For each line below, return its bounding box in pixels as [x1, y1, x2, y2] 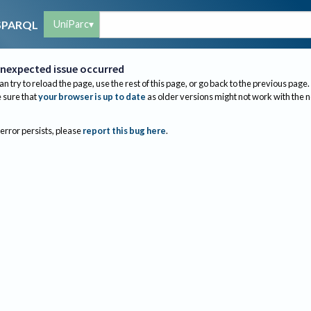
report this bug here [82, 125, 166, 136]
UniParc [53, 17, 90, 30]
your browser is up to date [37, 91, 146, 102]
